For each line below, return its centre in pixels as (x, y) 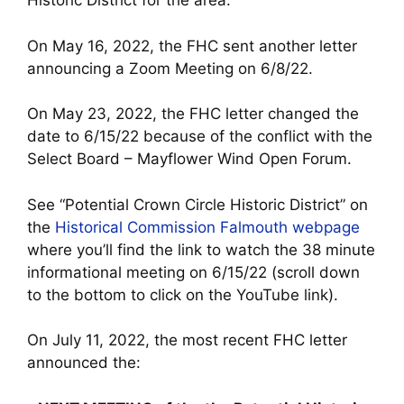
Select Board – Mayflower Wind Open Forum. (189, 159)
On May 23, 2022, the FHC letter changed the (193, 114)
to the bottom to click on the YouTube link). (183, 294)
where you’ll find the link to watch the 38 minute (201, 249)
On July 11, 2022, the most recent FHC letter (187, 340)
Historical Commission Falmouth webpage (207, 227)
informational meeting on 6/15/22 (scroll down (193, 272)
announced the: (84, 363)
